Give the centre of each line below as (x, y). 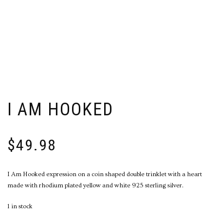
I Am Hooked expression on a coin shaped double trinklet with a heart (105, 174)
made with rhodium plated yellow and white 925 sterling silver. (95, 186)
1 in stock (20, 207)
